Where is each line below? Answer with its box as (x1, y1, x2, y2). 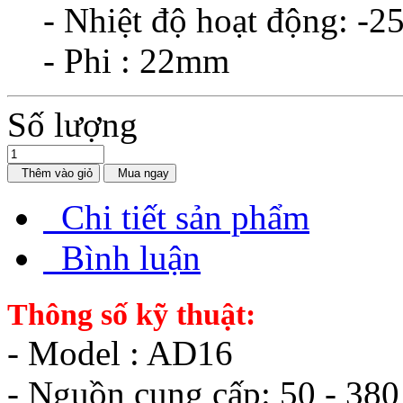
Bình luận (61, 237, 201, 277)
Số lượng (7, 104, 138, 144)
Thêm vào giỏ (22, 166, 93, 180)
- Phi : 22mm (43, 40, 229, 80)
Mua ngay (118, 166, 169, 180)
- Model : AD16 (7, 333, 233, 372)
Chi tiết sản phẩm (61, 197, 309, 237)
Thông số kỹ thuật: (7, 297, 255, 331)
